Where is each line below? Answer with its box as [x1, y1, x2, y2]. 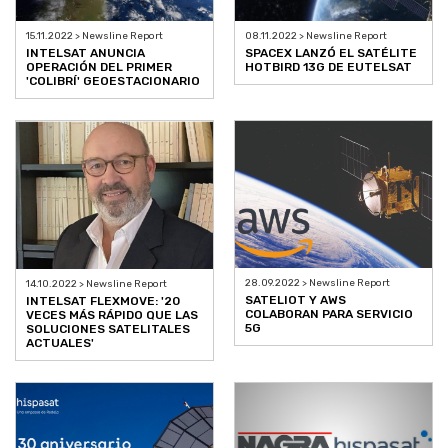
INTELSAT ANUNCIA [26, 45, 145, 60]
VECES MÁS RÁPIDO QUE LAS [26, 307, 198, 322]
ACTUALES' [26, 335, 94, 350]
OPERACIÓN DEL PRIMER [26, 59, 172, 74]
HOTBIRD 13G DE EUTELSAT [245, 59, 412, 74]
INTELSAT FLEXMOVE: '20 [26, 293, 180, 308]
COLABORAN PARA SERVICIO [245, 307, 413, 322]
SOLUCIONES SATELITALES [26, 321, 190, 336]
